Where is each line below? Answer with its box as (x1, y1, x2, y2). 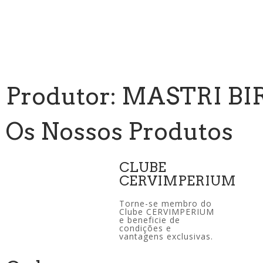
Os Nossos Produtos (6, 117, 233, 146)
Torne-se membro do (119, 198, 213, 209)
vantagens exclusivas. (119, 231, 214, 242)
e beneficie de (119, 214, 181, 225)
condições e (119, 222, 172, 234)
